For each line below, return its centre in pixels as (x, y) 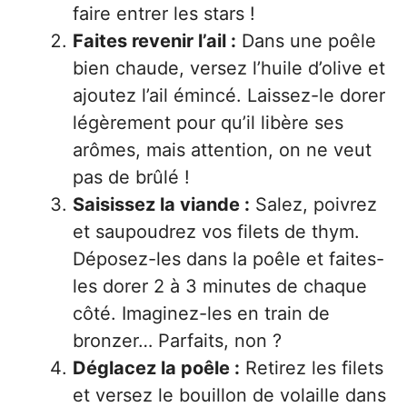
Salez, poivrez (313, 204)
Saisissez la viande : (161, 204)
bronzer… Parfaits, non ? (177, 341)
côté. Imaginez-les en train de (201, 313)
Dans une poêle (306, 41)
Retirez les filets (312, 368)
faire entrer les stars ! (164, 14)
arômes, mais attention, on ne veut (222, 150)
